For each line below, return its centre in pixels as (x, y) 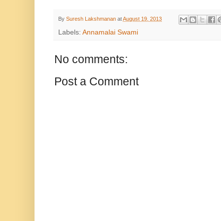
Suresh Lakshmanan (91, 19)
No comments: (91, 59)
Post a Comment (96, 81)
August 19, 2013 (142, 19)
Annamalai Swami (110, 32)
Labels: (70, 32)
